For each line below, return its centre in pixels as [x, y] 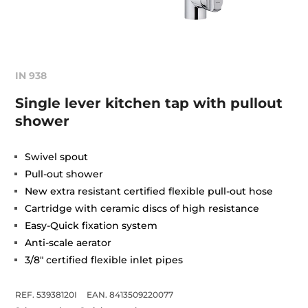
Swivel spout [57, 156]
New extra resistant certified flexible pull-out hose [149, 191]
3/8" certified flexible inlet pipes [104, 260]
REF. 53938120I [46, 294]
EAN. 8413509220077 [130, 294]
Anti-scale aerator [68, 242]
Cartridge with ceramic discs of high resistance [142, 208]
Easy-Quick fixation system [91, 225]
